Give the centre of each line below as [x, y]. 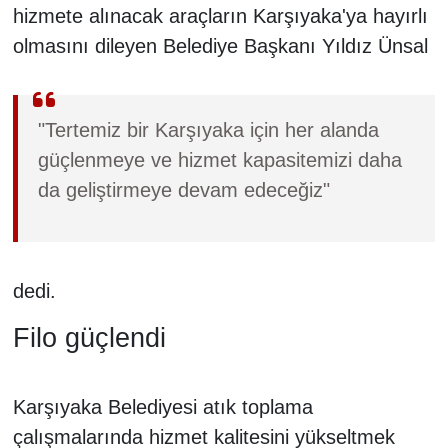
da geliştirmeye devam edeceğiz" [183, 189]
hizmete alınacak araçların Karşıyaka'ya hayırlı [220, 15]
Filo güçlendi [89, 337]
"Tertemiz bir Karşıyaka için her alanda [208, 129]
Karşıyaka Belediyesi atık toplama [162, 407]
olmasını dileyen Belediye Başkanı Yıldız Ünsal [220, 45]
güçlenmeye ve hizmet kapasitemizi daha [219, 159]
